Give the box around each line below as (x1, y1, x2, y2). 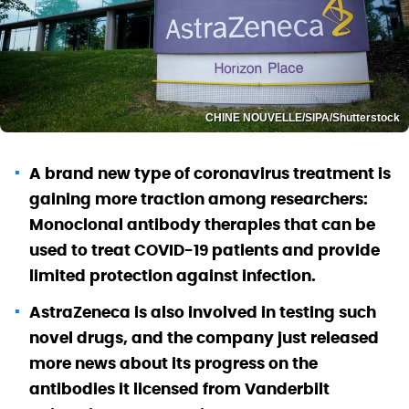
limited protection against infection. (29, 265, 316, 286)
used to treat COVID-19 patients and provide (29, 239, 380, 260)
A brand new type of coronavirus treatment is (29, 163, 391, 184)
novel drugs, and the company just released (29, 327, 379, 348)
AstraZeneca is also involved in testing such (29, 301, 376, 322)
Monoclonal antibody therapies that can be (29, 214, 375, 235)
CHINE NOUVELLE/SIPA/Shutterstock (205, 110, 400, 124)
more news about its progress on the (29, 352, 318, 373)
